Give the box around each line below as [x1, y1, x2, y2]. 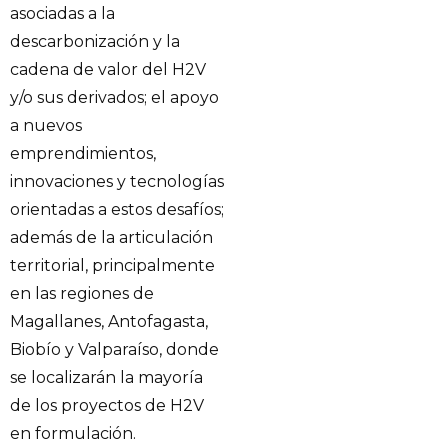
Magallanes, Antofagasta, [10, 312, 208, 332]
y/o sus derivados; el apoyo [10, 88, 219, 108]
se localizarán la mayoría [10, 368, 203, 388]
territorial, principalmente [10, 256, 215, 276]
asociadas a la [10, 4, 115, 24]
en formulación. [10, 424, 136, 444]
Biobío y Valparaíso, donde [10, 340, 219, 360]
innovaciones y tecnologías [10, 172, 224, 192]
